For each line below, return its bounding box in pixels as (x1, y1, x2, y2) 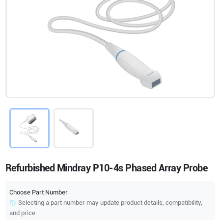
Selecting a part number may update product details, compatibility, (18, 199, 202, 207)
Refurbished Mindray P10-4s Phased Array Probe (5, 162, 207, 174)
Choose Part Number (9, 189, 68, 196)
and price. (9, 209, 37, 217)
